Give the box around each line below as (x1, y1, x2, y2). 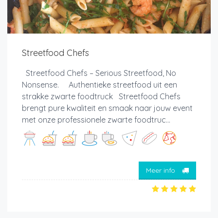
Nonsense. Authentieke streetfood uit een (22, 80, 177, 90)
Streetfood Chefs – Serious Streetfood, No (22, 68, 176, 78)
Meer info (146, 165, 177, 175)
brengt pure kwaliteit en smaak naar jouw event (22, 103, 193, 113)
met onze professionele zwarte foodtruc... (22, 115, 170, 125)
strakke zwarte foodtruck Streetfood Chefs (22, 91, 181, 102)
